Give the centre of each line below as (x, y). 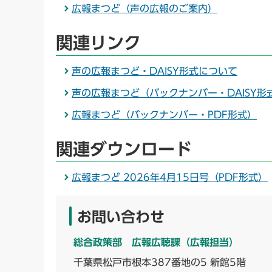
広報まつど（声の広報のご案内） (144, 8)
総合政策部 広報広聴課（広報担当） (156, 242)
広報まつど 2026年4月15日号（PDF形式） (170, 177)
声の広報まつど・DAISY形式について (155, 71)
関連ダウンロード (124, 149)
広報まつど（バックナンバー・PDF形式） (164, 114)
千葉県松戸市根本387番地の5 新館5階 (160, 262)
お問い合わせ (121, 216)
